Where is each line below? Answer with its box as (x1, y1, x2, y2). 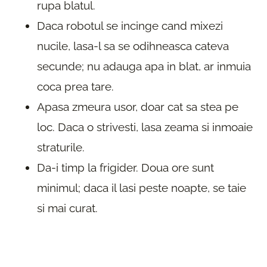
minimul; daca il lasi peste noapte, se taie (37, 181, 246, 194)
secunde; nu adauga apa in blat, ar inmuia (37, 59, 251, 73)
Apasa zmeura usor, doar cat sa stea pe (37, 100, 238, 113)
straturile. (37, 140, 85, 154)
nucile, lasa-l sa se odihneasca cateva (37, 39, 229, 52)
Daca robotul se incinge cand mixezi (37, 18, 223, 32)
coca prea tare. (37, 79, 114, 93)
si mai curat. (37, 201, 98, 215)
